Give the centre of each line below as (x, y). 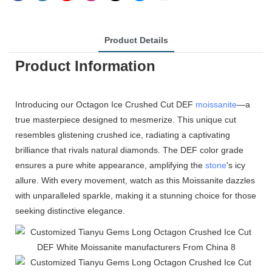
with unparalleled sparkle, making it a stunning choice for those (136, 195)
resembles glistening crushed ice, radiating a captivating (123, 135)
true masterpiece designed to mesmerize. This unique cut (126, 120)
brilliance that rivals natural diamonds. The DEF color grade (129, 150)
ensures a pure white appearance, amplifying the (110, 165)
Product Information (85, 66)
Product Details (136, 40)
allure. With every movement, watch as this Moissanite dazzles (135, 180)
